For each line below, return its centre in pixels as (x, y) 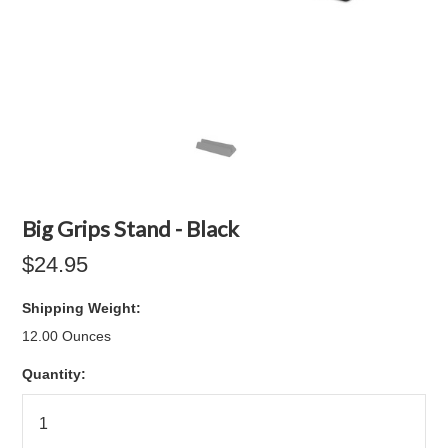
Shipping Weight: (82, 308)
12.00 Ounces (67, 336)
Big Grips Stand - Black (131, 228)
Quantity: (54, 374)
